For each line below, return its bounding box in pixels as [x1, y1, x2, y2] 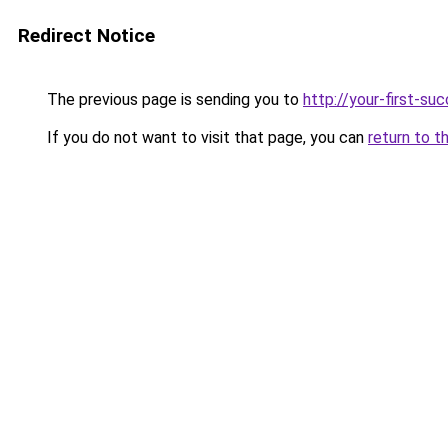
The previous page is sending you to [43, 90, 303, 109]
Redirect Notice [18, 24, 155, 47]
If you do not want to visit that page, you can [43, 128, 368, 147]
